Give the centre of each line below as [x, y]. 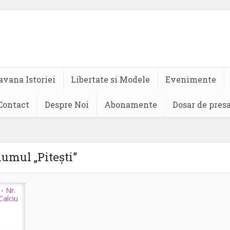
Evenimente [191, 79]
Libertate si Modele [110, 79]
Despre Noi [67, 104]
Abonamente [131, 104]
